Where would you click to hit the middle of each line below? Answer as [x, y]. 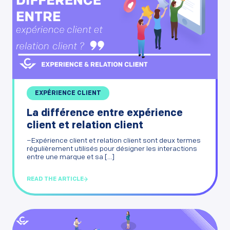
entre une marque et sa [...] [71, 157]
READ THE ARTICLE [55, 179]
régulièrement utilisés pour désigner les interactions [112, 149]
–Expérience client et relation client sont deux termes [114, 141]
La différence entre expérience [105, 113]
